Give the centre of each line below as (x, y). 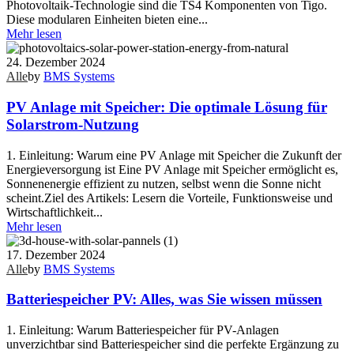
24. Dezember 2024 (56, 62)
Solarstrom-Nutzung (73, 125)
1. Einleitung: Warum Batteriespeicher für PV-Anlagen (143, 330)
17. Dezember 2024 (56, 254)
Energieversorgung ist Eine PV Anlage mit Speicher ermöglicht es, (172, 169)
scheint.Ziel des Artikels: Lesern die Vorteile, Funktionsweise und (169, 198)
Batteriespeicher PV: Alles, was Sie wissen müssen (164, 299)
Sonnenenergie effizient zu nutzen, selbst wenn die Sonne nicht (164, 183)
